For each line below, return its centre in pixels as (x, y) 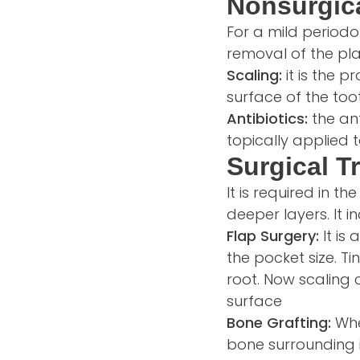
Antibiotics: (269, 119)
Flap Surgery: (273, 236)
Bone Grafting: (281, 323)
